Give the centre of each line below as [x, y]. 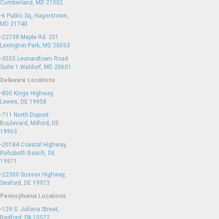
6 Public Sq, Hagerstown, [35, 16]
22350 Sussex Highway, [34, 175]
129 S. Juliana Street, [31, 209]
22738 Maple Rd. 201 [30, 37]
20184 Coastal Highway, [34, 145]
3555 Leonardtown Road [35, 59]
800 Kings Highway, [28, 93]
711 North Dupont [25, 115]
